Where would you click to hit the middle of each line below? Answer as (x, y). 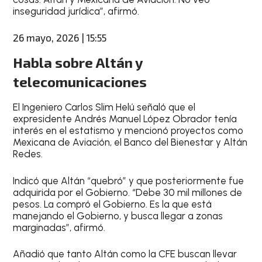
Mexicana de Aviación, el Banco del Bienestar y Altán (130, 142)
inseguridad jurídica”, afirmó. (76, 11)
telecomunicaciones (80, 82)
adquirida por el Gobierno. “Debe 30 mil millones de (128, 192)
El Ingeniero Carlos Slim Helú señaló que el (104, 107)
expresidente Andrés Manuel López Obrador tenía (125, 119)
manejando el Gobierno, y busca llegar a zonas (118, 216)
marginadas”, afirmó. (59, 227)
